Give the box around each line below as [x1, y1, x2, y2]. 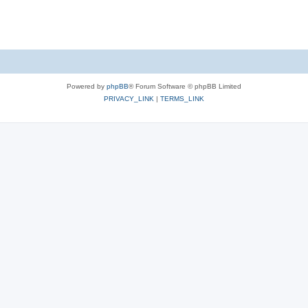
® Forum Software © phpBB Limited [129, 82, 241, 90]
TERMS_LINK [160, 94, 204, 102]
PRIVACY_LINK [104, 94, 154, 102]
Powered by [67, 82, 107, 90]
